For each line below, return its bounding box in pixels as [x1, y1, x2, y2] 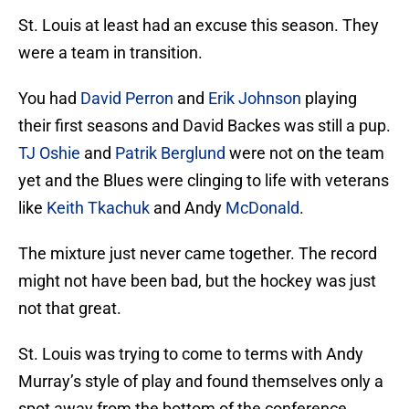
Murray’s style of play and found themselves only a [18, 372, 383, 392]
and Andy [150, 198, 225, 218]
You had [18, 89, 80, 109]
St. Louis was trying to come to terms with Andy [18, 344, 363, 364]
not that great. [18, 299, 121, 319]
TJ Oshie [18, 143, 80, 163]
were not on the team [225, 143, 384, 163]
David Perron [80, 89, 173, 109]
